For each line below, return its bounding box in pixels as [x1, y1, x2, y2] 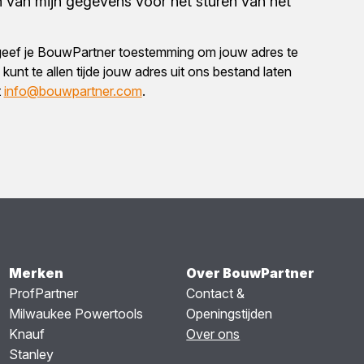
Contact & [186, 284, 245, 301]
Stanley [8, 345, 54, 362]
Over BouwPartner [186, 264, 315, 281]
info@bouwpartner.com [3, 82, 142, 99]
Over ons [186, 325, 240, 342]
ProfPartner [8, 284, 78, 301]
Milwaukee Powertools [8, 305, 143, 322]
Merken [8, 264, 63, 281]
